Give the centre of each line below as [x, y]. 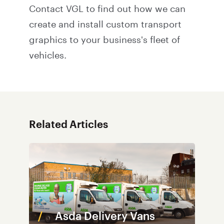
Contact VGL [56, 9]
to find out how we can [134, 9]
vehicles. [48, 55]
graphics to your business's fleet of [104, 40]
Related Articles [68, 125]
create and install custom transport [105, 24]
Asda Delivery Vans [105, 217]
